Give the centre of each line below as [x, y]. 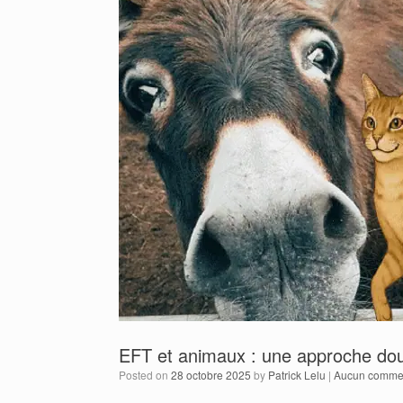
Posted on [148, 374]
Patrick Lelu [297, 374]
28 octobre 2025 [211, 374]
